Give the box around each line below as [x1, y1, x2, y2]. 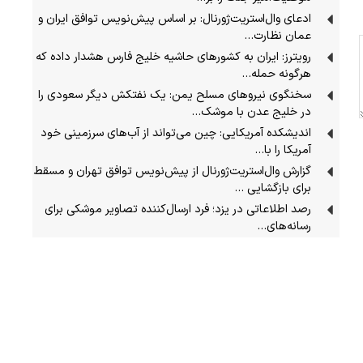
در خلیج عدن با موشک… [191, 103, 312, 121]
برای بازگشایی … [234, 179, 312, 197]
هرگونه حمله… [241, 65, 312, 83]
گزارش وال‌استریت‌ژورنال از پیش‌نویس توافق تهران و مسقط [34, 162, 312, 180]
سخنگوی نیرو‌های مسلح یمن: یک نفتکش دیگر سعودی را [38, 86, 312, 104]
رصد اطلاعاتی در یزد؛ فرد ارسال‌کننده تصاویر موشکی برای [45, 200, 312, 218]
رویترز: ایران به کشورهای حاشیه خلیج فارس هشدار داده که [36, 48, 312, 66]
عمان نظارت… [244, 27, 312, 45]
